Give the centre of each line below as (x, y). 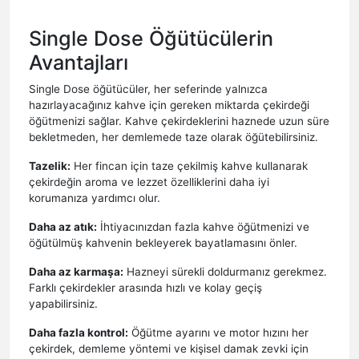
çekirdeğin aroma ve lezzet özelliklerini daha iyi (149, 182)
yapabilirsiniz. (63, 303)
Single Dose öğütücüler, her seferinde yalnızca (148, 89)
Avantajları (79, 62)
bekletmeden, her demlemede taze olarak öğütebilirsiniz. (173, 137)
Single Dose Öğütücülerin (151, 38)
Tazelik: (50, 165)
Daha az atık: (63, 226)
